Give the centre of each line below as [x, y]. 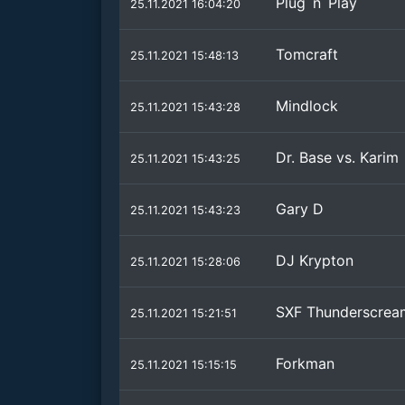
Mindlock [307, 106]
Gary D [300, 209]
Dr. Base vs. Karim [337, 157]
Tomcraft [307, 54]
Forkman [305, 363]
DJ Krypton [315, 260]
